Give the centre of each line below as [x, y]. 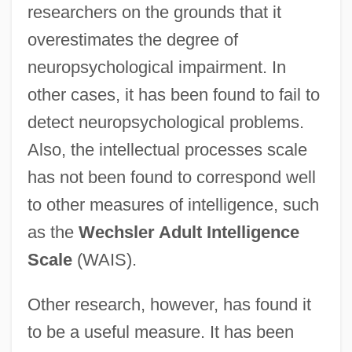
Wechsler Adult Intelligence [189, 232]
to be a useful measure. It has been [160, 332]
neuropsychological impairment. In [156, 67]
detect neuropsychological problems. [165, 122]
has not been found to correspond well [171, 177]
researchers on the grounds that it [154, 12]
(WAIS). [104, 259]
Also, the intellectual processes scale [167, 149]
